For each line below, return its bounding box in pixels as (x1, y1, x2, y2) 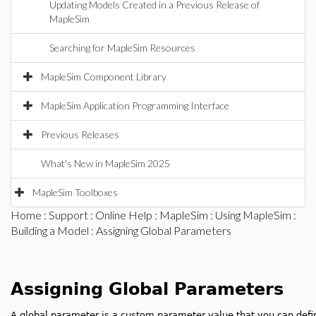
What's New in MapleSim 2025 (41, 157, 170, 169)
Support (49, 208, 88, 221)
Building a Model (11, 224, 89, 237)
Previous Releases (41, 128, 119, 140)
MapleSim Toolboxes (32, 186, 118, 198)
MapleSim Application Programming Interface (41, 99, 229, 111)
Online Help (95, 208, 152, 221)
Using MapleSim (215, 208, 291, 221)
